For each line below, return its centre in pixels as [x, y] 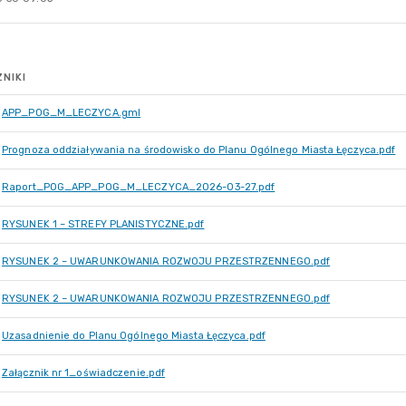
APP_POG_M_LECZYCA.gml [72, 113]
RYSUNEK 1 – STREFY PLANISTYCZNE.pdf [103, 224]
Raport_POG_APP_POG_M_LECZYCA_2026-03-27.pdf [139, 187]
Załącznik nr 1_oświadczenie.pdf [84, 373]
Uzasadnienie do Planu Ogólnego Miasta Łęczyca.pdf [134, 336]
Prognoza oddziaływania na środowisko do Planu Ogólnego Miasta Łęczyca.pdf [199, 150]
